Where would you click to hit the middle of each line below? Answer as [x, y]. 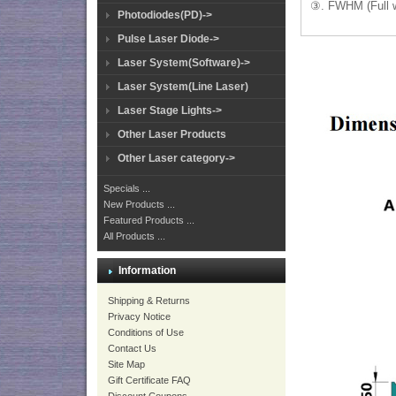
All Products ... [134, 236]
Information [147, 270]
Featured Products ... [149, 220]
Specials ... [127, 188]
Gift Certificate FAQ [149, 380]
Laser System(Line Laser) [183, 87]
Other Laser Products [172, 134]
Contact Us [132, 348]
